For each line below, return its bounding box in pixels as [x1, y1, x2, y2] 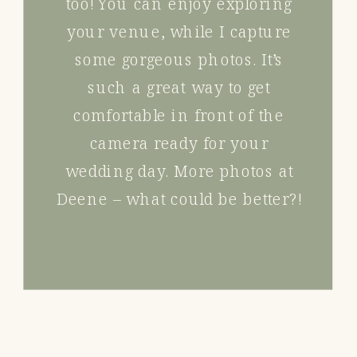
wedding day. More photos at [65, 160, 293, 182]
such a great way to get [88, 76, 271, 99]
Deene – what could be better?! [56, 188, 302, 210]
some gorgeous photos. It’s [74, 49, 284, 71]
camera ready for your [89, 132, 269, 155]
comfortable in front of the [73, 104, 285, 127]
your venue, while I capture [66, 21, 292, 43]
